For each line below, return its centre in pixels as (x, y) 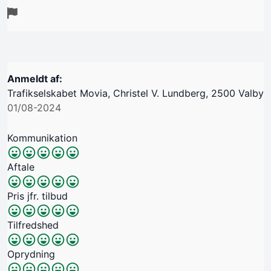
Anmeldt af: (35, 79)
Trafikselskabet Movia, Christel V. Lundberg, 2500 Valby (135, 93)
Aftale (21, 167)
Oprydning (31, 254)
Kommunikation (42, 138)
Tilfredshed (33, 225)
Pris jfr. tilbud (38, 196)
